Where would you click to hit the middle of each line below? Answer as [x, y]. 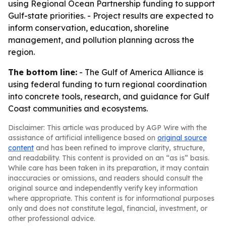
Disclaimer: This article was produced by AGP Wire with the [107, 128]
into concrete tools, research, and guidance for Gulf [109, 96]
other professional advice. [52, 218]
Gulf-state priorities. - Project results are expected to [111, 16]
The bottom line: [43, 72]
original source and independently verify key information [103, 188]
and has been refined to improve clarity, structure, [119, 148]
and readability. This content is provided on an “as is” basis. [109, 158]
